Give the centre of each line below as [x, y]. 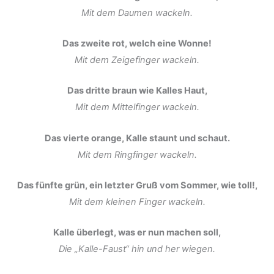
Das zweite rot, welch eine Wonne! [137, 43]
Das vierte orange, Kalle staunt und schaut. [137, 138]
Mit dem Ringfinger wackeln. [137, 154]
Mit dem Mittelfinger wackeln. [137, 107]
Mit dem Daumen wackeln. [137, 13]
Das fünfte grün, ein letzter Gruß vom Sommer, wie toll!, [137, 185]
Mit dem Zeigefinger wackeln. [137, 60]
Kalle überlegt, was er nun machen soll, [137, 233]
